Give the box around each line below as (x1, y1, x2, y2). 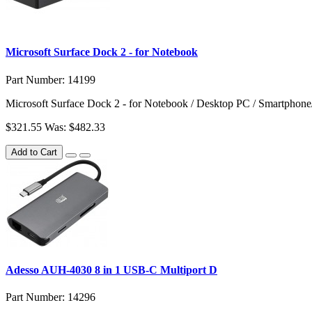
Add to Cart (11, 146, 57, 157)
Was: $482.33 (45, 120, 105, 133)
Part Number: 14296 (6, 291, 95, 304)
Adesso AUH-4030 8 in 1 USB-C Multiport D (6, 263, 217, 276)
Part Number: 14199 (6, 73, 95, 86)
